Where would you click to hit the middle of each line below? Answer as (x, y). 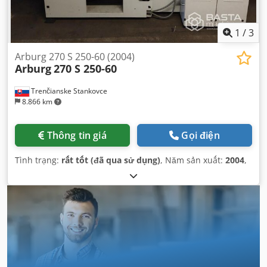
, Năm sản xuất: (193, 160)
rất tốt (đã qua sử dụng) (111, 160)
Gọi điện (201, 135)
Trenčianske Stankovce (68, 91)
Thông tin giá (77, 135)
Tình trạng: (38, 160)
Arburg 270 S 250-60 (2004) (75, 57)
